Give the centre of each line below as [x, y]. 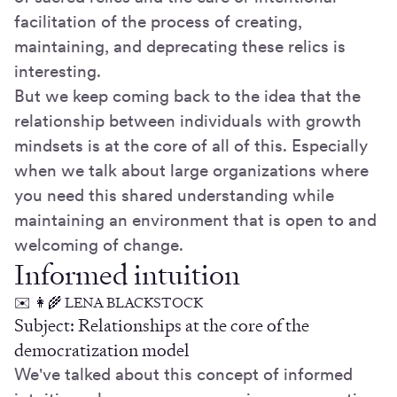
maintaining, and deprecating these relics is [180, 47]
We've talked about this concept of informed [183, 375]
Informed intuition [127, 275]
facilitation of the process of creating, [158, 22]
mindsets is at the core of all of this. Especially [191, 146]
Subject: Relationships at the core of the [162, 326]
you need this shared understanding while [174, 196]
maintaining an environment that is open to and [195, 221]
